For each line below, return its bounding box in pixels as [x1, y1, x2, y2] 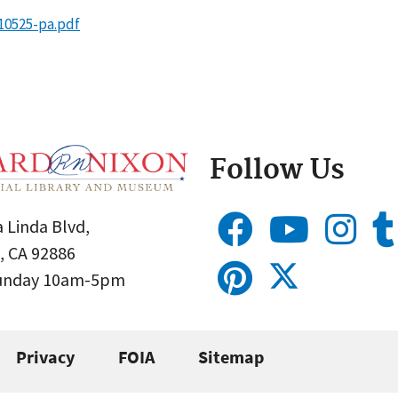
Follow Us [209, 154, 345, 187]
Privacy [16, 346, 75, 368]
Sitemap [198, 346, 264, 368]
